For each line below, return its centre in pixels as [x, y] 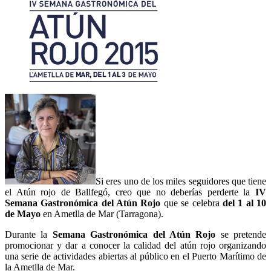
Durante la [29, 235]
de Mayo [23, 214]
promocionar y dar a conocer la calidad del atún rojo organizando [135, 246]
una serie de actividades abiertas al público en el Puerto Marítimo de [135, 256]
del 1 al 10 [244, 203]
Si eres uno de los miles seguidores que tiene [181, 181]
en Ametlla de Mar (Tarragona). [102, 214]
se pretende [241, 235]
